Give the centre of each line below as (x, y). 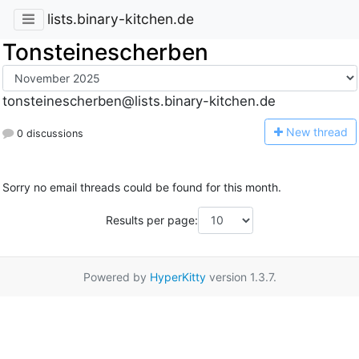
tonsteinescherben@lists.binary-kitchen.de (139, 101)
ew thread (321, 131)
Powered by (116, 276)
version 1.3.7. (241, 276)
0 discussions (48, 133)
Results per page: (152, 220)
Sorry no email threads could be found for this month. (141, 188)
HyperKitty (177, 276)
